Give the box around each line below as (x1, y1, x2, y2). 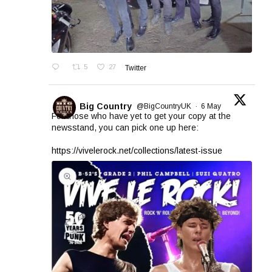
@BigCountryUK (137, 102, 191, 111)
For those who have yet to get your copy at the (52, 110, 231, 121)
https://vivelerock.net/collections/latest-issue (52, 145, 222, 155)
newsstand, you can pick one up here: (52, 122, 199, 132)
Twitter (124, 64, 146, 73)
